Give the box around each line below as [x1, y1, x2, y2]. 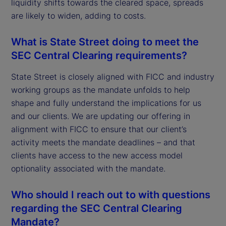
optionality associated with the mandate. [11, 163, 165, 174]
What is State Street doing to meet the [11, 35, 199, 48]
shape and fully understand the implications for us [11, 97, 201, 108]
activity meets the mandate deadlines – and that [11, 137, 195, 147]
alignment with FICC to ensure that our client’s [11, 124, 187, 134]
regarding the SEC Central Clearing [11, 202, 182, 214]
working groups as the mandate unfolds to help [11, 84, 190, 95]
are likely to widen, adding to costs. [11, 10, 146, 21]
